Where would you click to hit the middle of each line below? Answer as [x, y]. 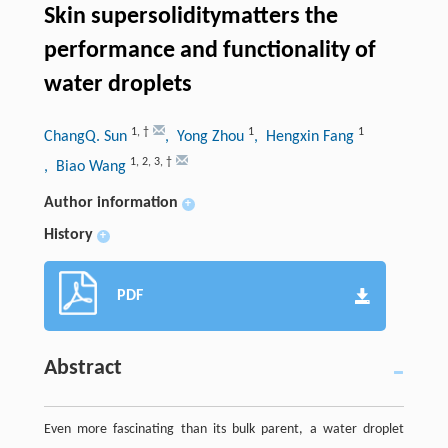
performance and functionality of [209, 50]
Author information [110, 202]
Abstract [82, 368]
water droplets [117, 84]
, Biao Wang [86, 166]
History [68, 234]
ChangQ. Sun [87, 136]
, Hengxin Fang [305, 136]
